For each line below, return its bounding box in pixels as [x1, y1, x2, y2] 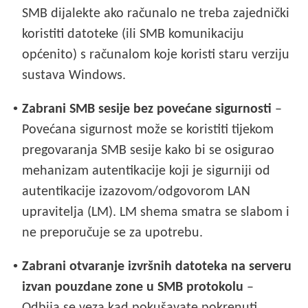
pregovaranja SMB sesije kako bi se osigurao [22, 143, 275, 157]
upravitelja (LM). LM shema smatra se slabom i [22, 205, 290, 219]
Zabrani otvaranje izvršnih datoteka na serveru [22, 259, 292, 274]
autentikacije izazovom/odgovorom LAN [22, 184, 251, 199]
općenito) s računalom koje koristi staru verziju [22, 47, 290, 62]
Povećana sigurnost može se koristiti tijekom [22, 122, 274, 137]
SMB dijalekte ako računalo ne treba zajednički [22, 6, 290, 21]
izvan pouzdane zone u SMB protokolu [22, 280, 244, 294]
